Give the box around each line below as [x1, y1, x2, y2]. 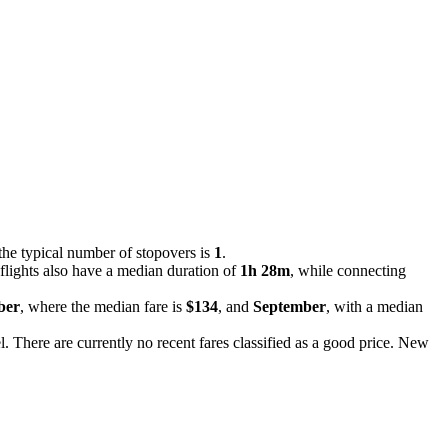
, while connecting [290, 261, 406, 279]
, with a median [326, 297, 423, 315]
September [253, 297, 326, 315]
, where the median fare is [20, 297, 186, 315]
